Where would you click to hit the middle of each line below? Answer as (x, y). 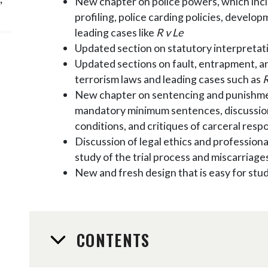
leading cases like (115, 33)
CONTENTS (113, 240)
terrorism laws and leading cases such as (168, 79)
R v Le (169, 33)
